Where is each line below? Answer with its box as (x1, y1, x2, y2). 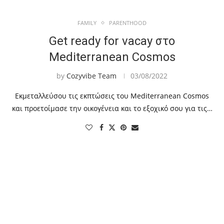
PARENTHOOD (109, 19, 146, 27)
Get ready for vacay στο (49, 34, 175, 48)
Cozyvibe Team (66, 71, 116, 81)
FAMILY (77, 19, 96, 27)
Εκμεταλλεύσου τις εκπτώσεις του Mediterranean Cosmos (15, 91, 209, 101)
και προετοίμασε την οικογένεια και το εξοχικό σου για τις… (11, 103, 212, 113)
